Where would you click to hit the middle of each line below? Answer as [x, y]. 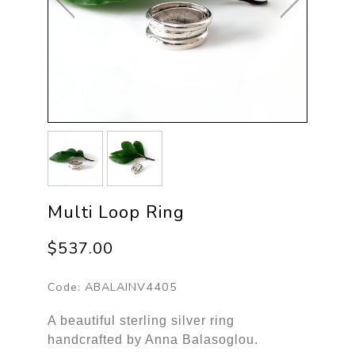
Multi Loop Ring [116, 212]
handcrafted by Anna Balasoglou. [153, 339]
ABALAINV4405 [131, 286]
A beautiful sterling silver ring [141, 320]
